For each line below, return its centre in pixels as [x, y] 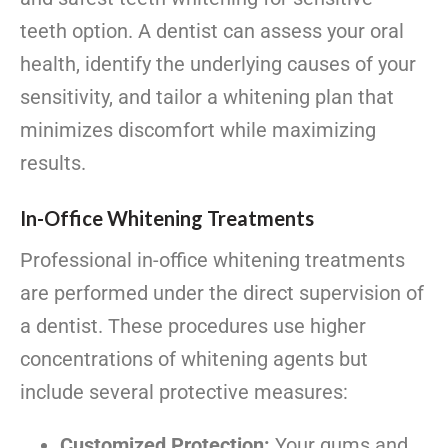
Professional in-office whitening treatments [212, 260]
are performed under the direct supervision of [222, 293]
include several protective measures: [184, 392]
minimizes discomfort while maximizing [198, 130]
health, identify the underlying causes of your [218, 64]
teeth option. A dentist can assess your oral [212, 31]
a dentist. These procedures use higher [193, 326]
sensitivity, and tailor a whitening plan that [207, 97]
